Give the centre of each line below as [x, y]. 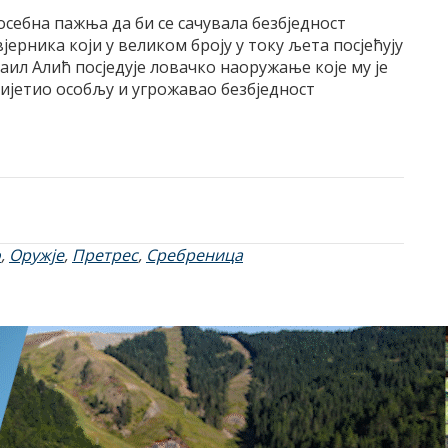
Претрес [105, 255]
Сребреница [194, 255]
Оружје [36, 255]
